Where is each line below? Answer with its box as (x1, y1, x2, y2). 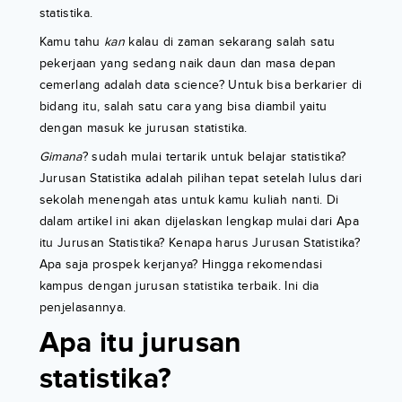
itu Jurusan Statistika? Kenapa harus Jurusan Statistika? (39, 235, 361, 251)
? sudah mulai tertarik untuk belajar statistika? (82, 149, 346, 165)
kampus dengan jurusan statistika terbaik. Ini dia (39, 278, 319, 294)
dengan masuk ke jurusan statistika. (39, 120, 248, 136)
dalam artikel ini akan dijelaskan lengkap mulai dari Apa (39, 214, 360, 230)
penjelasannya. (39, 300, 127, 316)
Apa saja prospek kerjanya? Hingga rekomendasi (39, 257, 323, 273)
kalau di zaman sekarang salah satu (125, 34, 336, 50)
